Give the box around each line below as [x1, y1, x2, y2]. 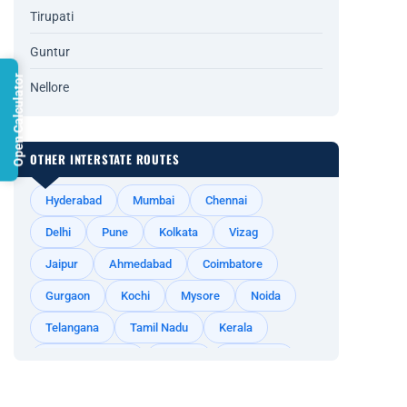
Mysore [181, 288, 220, 303]
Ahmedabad [109, 256, 172, 271]
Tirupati [30, 8, 74, 24]
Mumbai [133, 193, 174, 207]
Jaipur [45, 256, 78, 271]
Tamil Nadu [130, 320, 188, 334]
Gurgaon [45, 288, 90, 303]
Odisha [161, 352, 197, 366]
